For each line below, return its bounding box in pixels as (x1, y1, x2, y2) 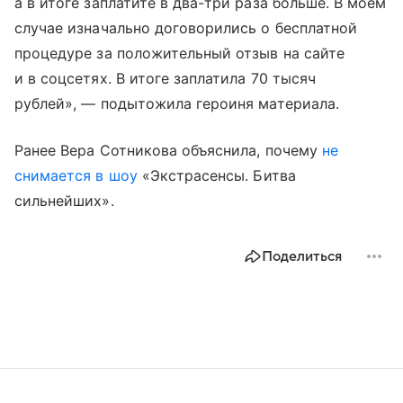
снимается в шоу (14, 166, 138, 185)
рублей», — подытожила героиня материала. (14, 94, 339, 113)
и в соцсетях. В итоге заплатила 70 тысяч (14, 69, 316, 88)
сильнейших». (14, 192, 114, 210)
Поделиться (262, 248, 342, 265)
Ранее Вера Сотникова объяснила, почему (14, 141, 322, 160)
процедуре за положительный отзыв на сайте (14, 44, 345, 63)
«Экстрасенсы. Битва (137, 166, 296, 185)
